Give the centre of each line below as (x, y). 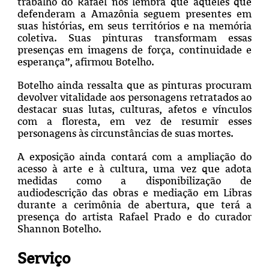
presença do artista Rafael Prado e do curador (134, 217)
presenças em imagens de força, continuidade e (134, 50)
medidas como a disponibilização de (134, 181)
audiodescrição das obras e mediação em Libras (134, 193)
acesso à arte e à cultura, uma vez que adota (134, 169)
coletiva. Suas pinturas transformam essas (134, 38)
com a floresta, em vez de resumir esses (134, 122)
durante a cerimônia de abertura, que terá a (134, 205)
